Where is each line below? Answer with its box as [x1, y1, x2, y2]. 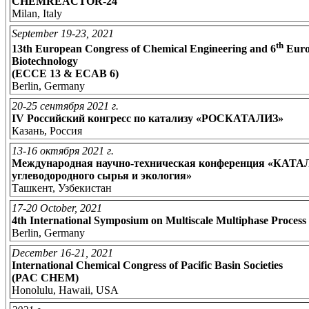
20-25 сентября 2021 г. [12, 99, 119, 112]
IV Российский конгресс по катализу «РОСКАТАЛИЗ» [12, 112, 283, 124]
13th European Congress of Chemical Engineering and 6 [12, 43, 276, 55]
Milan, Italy [12, 7, 62, 19]
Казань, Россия [12, 124, 82, 137]
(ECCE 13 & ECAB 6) [12, 68, 119, 80]
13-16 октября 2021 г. [12, 144, 114, 157]
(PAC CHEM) [12, 271, 79, 283]
